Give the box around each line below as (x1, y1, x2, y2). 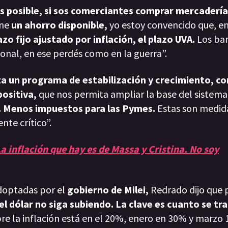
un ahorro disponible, (11, 18, 107, 32)
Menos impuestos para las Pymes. (3, 102, 155, 115)
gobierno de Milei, (67, 183, 149, 196)
